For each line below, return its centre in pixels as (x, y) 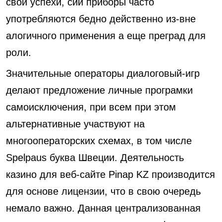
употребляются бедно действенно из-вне (101, 19)
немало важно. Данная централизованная (103, 208)
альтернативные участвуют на (75, 124)
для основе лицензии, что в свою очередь (103, 191)
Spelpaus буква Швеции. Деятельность (95, 158)
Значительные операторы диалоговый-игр (103, 73)
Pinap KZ (129, 174)
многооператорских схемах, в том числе (99, 141)
